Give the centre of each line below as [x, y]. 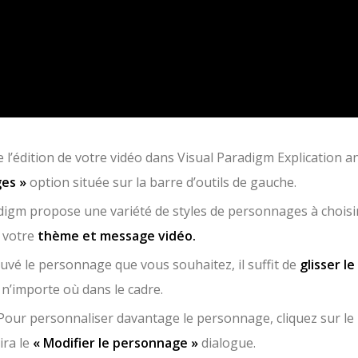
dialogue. [227, 342]
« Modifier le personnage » [114, 342]
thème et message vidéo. [115, 235]
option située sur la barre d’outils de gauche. [161, 182]
